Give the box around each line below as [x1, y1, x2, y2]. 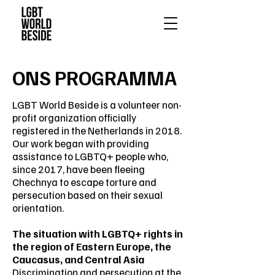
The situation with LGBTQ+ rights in [12, 227, 183, 240]
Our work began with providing [12, 137, 149, 150]
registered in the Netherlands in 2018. [12, 124, 182, 137]
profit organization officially [12, 111, 136, 124]
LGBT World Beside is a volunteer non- [12, 98, 182, 111]
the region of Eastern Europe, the [12, 240, 171, 253]
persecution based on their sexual [12, 188, 163, 201]
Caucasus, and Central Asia [12, 253, 144, 266]
